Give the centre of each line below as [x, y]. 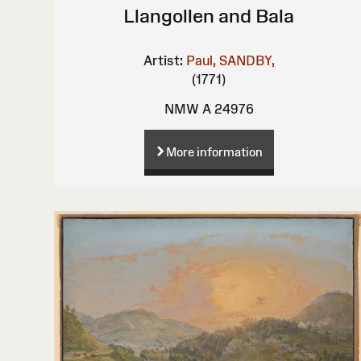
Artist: [163, 61]
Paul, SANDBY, [230, 61]
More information [214, 151]
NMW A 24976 [209, 109]
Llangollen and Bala [209, 16]
